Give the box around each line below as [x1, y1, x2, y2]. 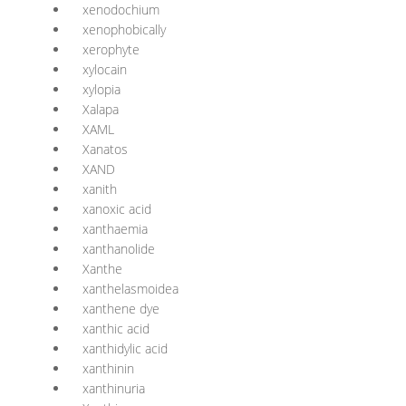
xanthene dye [82, 300, 159, 317]
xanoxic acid [82, 200, 151, 217]
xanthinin [82, 360, 134, 377]
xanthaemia [82, 220, 148, 237]
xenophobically [82, 21, 166, 38]
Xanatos [82, 140, 128, 158]
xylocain [82, 61, 127, 78]
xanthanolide [82, 240, 155, 257]
